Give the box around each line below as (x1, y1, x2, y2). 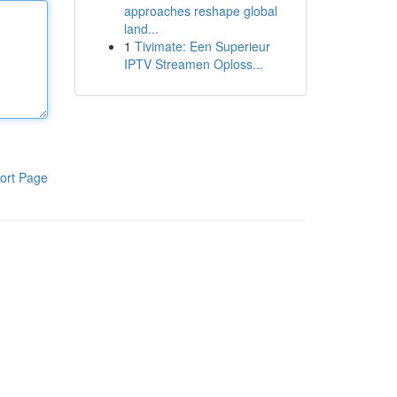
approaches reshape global (123, 2, 277, 19)
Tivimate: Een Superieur (134, 37, 270, 55)
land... (123, 19, 159, 37)
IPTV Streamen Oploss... (123, 55, 263, 73)
